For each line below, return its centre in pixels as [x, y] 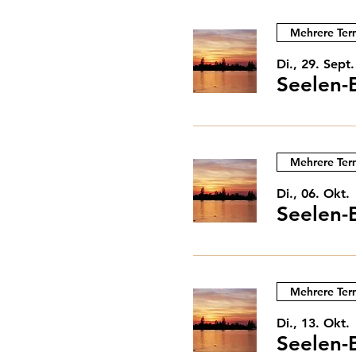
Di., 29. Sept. [315, 64]
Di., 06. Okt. [313, 193]
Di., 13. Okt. [313, 323]
